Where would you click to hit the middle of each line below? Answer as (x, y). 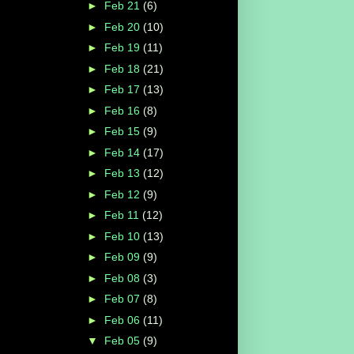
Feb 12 (123, 194)
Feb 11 (123, 215)
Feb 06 (123, 320)
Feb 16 (123, 110)
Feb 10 (123, 236)
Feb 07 (123, 299)
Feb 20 (123, 26)
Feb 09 (123, 257)
